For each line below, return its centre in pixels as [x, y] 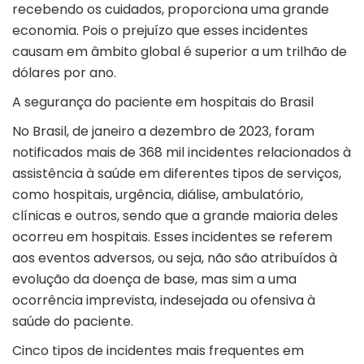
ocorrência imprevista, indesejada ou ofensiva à [164, 301]
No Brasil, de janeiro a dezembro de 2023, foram [163, 132]
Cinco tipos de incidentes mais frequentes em [158, 351]
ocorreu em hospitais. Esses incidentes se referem [172, 237]
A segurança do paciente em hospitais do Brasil [165, 102]
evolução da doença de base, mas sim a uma [154, 279]
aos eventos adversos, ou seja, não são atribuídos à [175, 258]
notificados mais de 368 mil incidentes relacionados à [182, 153]
